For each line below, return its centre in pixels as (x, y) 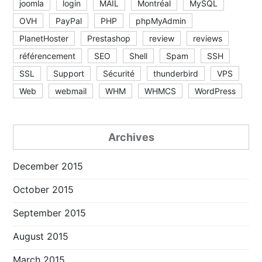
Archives (131, 137)
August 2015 (41, 237)
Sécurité (119, 74)
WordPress (216, 91)
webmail (71, 91)
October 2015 (44, 190)
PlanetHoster (44, 39)
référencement (48, 56)
